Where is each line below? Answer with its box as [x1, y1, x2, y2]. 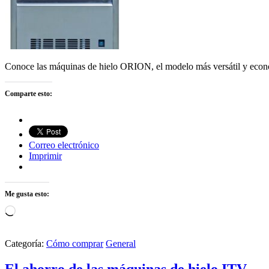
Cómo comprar [46, 238, 103, 249]
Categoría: [5, 238, 46, 249]
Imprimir [29, 151, 62, 162]
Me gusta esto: [5, 190, 49, 199]
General [106, 238, 136, 249]
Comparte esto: [5, 89, 52, 98]
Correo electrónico [29, 140, 99, 151]
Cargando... [15, 205, 59, 216]
